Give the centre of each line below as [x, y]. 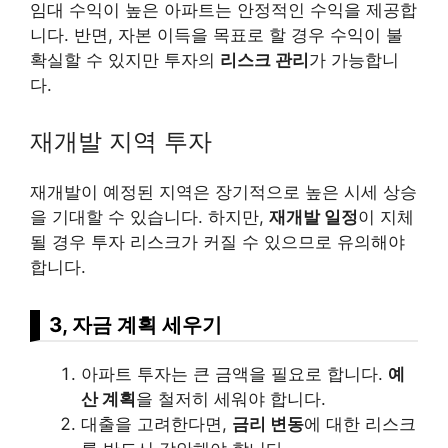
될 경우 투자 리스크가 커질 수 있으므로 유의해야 [217, 241]
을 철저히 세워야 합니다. [231, 398]
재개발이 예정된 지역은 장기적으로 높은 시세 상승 [223, 191]
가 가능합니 [354, 60]
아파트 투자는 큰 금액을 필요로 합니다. [234, 373]
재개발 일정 [313, 216]
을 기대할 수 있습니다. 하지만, [149, 216]
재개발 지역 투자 [121, 141]
